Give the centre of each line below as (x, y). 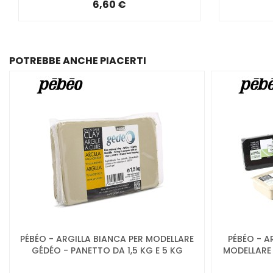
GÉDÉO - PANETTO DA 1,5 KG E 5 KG (107, 251)
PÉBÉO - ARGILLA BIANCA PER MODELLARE (107, 239)
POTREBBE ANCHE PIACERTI (78, 60)
